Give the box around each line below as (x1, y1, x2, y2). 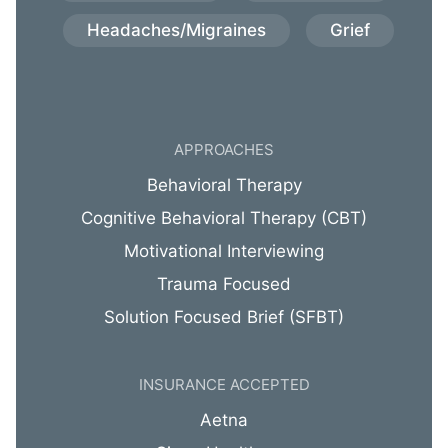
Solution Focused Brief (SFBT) (104, 307, 344, 327)
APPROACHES (174, 140, 274, 159)
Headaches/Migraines (86, 20, 266, 40)
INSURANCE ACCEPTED (138, 375, 310, 394)
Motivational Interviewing (124, 241, 324, 261)
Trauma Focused (157, 274, 291, 294)
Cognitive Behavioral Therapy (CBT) (81, 208, 367, 228)
